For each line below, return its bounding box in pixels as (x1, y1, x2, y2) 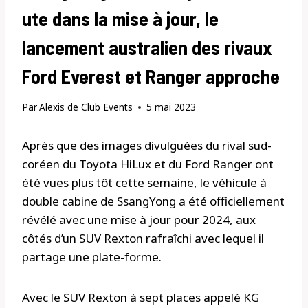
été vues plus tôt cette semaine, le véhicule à (22, 175, 267, 191)
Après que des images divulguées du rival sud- (22, 137, 272, 154)
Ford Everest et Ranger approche (22, 64, 280, 88)
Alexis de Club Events (39, 100, 133, 114)
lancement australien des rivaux (22, 35, 272, 59)
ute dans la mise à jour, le (22, 6, 219, 30)
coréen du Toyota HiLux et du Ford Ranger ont (22, 156, 274, 173)
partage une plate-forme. (22, 249, 162, 265)
